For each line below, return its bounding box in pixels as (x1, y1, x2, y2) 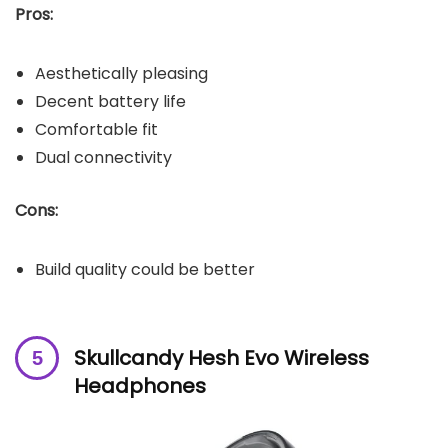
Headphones (74, 372, 206, 401)
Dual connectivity (35, 146, 172, 170)
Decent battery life (35, 90, 186, 114)
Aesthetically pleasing (35, 62, 208, 86)
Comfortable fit (35, 118, 158, 142)
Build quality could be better (35, 258, 255, 282)
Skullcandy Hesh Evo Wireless (74, 344, 369, 373)
